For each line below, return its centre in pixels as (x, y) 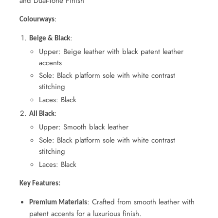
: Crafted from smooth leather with (141, 202)
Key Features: (40, 183)
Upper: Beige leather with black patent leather (111, 51)
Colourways (37, 19)
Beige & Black (50, 38)
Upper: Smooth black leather (84, 127)
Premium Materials (58, 202)
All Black (42, 114)
